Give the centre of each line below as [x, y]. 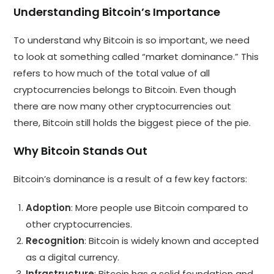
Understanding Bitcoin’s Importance [117, 12]
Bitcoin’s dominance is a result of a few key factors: [131, 179]
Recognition [55, 240]
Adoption [49, 207]
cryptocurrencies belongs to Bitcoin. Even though [125, 89]
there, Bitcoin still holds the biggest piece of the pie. [132, 122]
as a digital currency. [73, 257]
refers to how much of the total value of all [112, 73]
